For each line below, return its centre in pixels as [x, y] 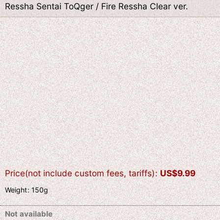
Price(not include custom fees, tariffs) [80, 173]
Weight [16, 190]
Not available [29, 214]
